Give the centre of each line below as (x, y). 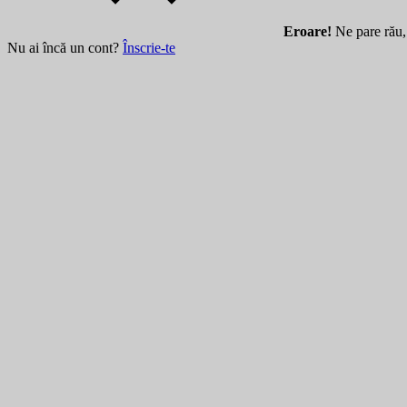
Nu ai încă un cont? (65, 47)
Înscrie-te (149, 47)
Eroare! (308, 31)
